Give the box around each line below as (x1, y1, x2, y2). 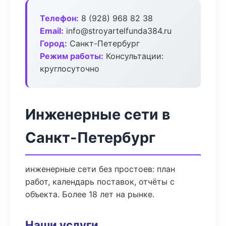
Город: (40, 38, 67, 48)
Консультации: (103, 51, 163, 61)
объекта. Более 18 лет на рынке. (25, 189, 154, 199)
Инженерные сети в (25, 105, 171, 123)
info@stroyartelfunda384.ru (64, 26, 172, 36)
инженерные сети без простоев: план (25, 164, 175, 174)
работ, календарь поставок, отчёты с (25, 177, 175, 187)
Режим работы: (40, 51, 103, 61)
